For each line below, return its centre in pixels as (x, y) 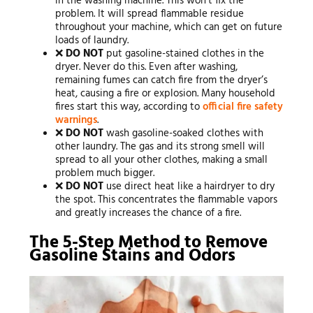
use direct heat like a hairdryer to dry (189, 186)
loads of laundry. (92, 40)
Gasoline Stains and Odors (132, 257)
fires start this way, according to (129, 107)
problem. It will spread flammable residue (150, 14)
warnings (77, 120)
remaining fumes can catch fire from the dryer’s (162, 80)
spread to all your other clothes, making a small (162, 160)
